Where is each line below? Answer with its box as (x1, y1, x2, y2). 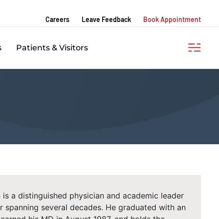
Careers (45, 15, 69, 23)
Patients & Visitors (16, 43, 88, 52)
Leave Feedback (82, 15, 131, 23)
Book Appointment (143, 15, 201, 23)
